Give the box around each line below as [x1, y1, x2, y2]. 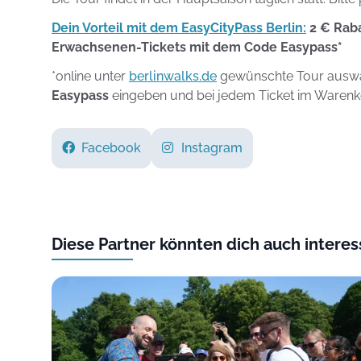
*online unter [52, 68, 129, 84]
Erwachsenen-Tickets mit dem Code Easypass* [52, 39, 342, 55]
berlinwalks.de [129, 68, 217, 84]
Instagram [181, 140, 243, 156]
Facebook [81, 140, 141, 156]
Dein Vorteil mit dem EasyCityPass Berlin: [52, 20, 306, 35]
